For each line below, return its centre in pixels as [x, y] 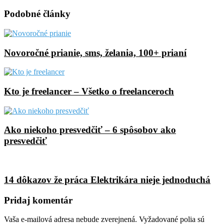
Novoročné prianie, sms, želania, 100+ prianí [95, 52]
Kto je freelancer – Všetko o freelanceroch [89, 91]
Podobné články [37, 14]
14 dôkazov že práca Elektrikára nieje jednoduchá [107, 179]
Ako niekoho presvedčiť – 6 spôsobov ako [90, 130]
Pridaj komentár [38, 200]
